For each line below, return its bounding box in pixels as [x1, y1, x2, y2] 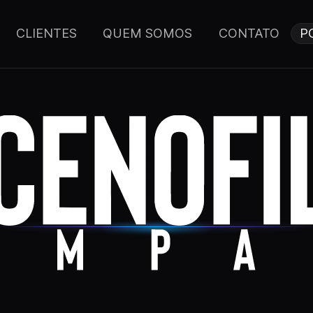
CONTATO [218, 26, 279, 41]
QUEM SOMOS [103, 26, 192, 41]
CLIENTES [15, 26, 77, 41]
